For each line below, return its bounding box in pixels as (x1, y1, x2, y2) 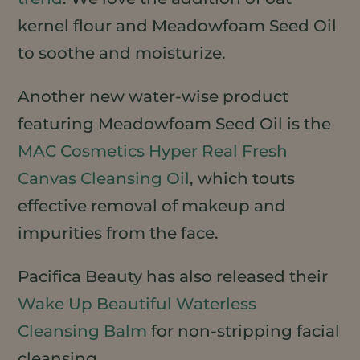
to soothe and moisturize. (18, 43, 227, 63)
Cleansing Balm (18, 321, 148, 341)
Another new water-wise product (18, 86, 289, 106)
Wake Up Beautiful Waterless (18, 293, 257, 313)
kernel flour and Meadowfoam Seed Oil (18, 15, 337, 35)
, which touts (190, 168, 296, 188)
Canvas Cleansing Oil (18, 168, 190, 188)
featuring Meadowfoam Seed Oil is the (18, 113, 332, 133)
